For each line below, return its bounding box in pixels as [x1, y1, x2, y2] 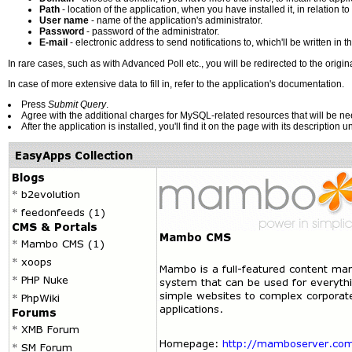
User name [39, 14, 89, 26]
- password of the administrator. [84, 25, 219, 37]
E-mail [39, 36, 68, 48]
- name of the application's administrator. [89, 14, 262, 26]
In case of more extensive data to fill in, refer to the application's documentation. [8, 79, 344, 90]
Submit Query [48, 99, 106, 111]
